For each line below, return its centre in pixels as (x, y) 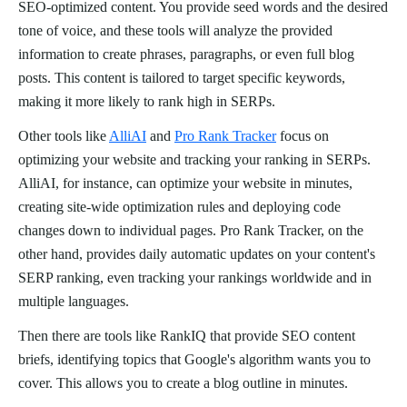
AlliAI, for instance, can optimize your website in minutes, (185, 184)
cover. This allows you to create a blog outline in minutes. (183, 383)
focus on (303, 136)
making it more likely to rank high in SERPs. (147, 102)
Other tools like (64, 136)
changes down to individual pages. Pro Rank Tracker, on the (191, 231)
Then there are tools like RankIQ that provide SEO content (187, 336)
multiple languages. (74, 302)
